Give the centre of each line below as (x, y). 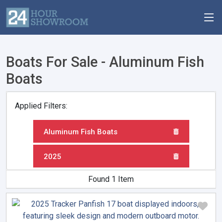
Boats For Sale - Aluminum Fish (105, 62)
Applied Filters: (41, 106)
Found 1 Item (111, 179)
